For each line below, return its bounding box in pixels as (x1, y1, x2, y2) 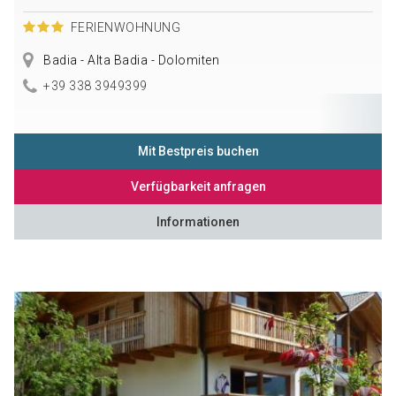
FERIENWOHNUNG (70, 20, 181, 35)
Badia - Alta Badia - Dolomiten (40, 53, 220, 68)
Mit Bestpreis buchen (137, 144, 259, 159)
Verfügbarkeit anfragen (130, 179, 266, 194)
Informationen (156, 215, 240, 230)
